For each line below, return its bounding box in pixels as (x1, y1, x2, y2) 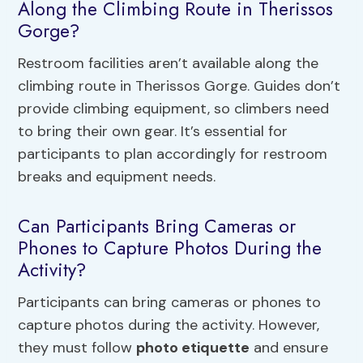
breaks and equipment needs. (18, 166, 216, 186)
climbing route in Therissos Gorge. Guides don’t (18, 75, 341, 96)
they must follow (18, 337, 137, 357)
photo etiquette (136, 337, 250, 357)
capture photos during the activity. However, (18, 314, 320, 335)
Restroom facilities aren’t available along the (18, 53, 319, 73)
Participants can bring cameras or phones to (18, 292, 322, 312)
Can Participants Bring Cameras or (18, 212, 297, 241)
